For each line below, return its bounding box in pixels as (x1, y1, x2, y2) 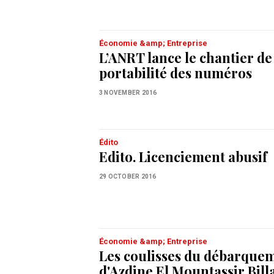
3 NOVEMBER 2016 (99, 89, 157, 97)
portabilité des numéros (99, 64, 252, 83)
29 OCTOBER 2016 (99, 173, 157, 180)
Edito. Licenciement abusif (99, 147, 267, 166)
